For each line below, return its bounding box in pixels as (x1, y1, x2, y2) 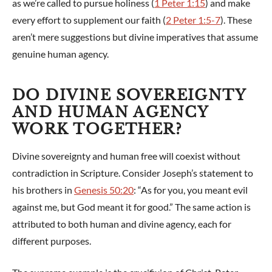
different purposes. (12, 235, 91, 247)
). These (220, 14, 252, 26)
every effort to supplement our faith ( (12, 14, 166, 26)
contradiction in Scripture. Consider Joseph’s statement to (12, 167, 253, 179)
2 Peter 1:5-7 (166, 14, 220, 26)
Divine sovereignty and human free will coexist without (12, 150, 240, 162)
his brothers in (12, 184, 74, 196)
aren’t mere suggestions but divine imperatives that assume (12, 31, 258, 43)
